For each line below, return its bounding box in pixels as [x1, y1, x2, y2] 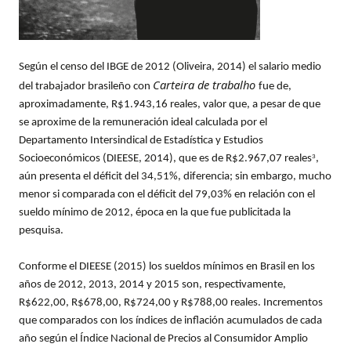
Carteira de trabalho [153, 77, 259, 93]
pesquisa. [19, 225, 63, 237]
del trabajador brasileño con [19, 81, 153, 93]
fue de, [259, 81, 291, 93]
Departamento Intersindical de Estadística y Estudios [19, 135, 263, 147]
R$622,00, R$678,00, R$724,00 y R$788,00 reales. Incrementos [19, 297, 323, 309]
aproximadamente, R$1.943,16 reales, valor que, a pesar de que [19, 99, 320, 111]
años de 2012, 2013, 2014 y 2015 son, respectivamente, [19, 279, 286, 291]
